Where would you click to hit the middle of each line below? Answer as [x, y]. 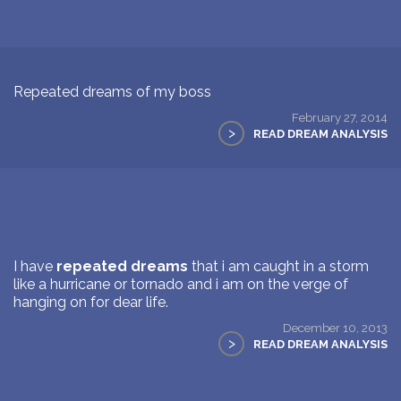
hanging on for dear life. [91, 302]
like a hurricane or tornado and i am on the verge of [181, 284]
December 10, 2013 [335, 327]
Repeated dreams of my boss [112, 91]
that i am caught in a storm [278, 266]
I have [35, 266]
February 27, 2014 [340, 117]
